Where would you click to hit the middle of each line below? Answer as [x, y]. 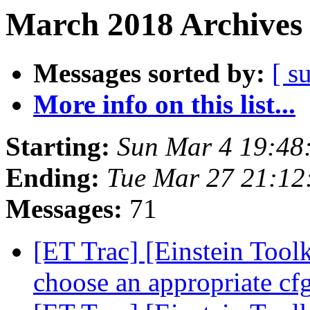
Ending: [53, 178]
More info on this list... [164, 104]
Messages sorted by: [149, 73]
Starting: [58, 147]
